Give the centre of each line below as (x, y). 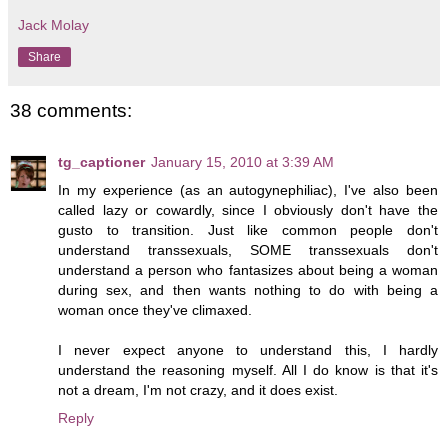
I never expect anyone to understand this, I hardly (248, 350)
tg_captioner (101, 162)
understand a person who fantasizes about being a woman (248, 270)
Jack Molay (53, 24)
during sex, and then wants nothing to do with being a (248, 290)
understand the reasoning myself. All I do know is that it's (248, 370)
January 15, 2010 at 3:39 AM (242, 162)
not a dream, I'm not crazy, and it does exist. (198, 390)
